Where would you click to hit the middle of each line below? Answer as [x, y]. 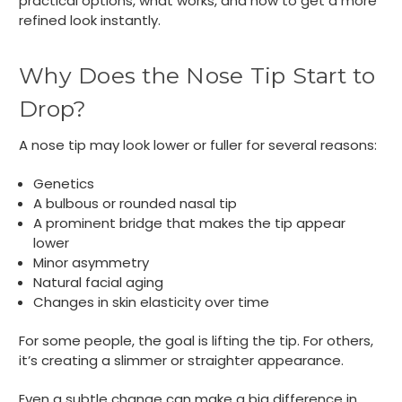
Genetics [64, 184]
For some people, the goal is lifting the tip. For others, [196, 341]
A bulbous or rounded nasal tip [135, 204]
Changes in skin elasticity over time [152, 302]
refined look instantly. [90, 21]
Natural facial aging [99, 283]
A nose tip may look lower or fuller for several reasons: [198, 145]
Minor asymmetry [92, 263]
